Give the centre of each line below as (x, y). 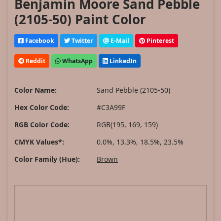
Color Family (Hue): (47, 159)
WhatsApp (77, 61)
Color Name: (36, 90)
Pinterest (160, 40)
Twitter (82, 40)
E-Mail (119, 40)
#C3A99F (111, 108)
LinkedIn (122, 61)
